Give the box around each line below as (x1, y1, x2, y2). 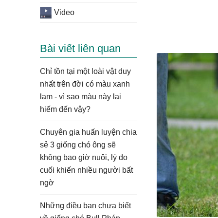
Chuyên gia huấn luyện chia (40, 128, 137, 136)
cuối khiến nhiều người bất (40, 166, 133, 174)
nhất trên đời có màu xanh (40, 80, 130, 88)
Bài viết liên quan (40, 42, 121, 54)
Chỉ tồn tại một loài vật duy (40, 67, 131, 75)
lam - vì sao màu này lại (40, 92, 121, 101)
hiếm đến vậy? (40, 105, 91, 113)
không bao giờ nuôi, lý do (40, 153, 127, 162)
